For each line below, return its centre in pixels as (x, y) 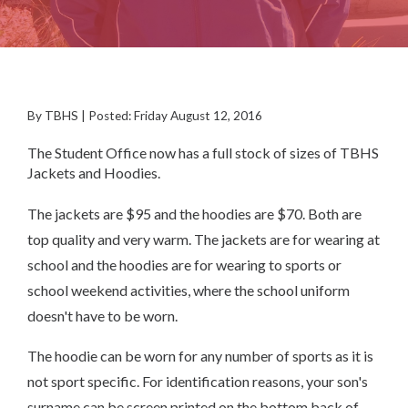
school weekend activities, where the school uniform (189, 290)
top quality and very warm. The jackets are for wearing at (204, 239)
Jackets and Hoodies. (95, 173)
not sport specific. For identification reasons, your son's (198, 381)
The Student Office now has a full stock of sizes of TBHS (203, 153)
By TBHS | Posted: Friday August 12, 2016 (145, 116)
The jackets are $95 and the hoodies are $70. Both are (194, 214)
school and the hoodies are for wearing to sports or (184, 265)
